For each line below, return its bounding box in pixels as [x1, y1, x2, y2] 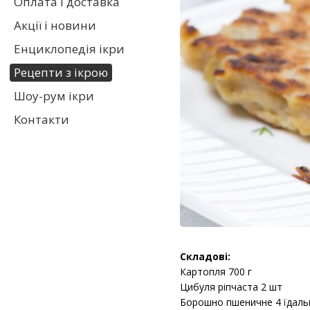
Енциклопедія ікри [14, 41, 125, 57]
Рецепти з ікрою [14, 64, 108, 80]
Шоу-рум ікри [14, 88, 94, 104]
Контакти [14, 111, 69, 127]
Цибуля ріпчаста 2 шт [180, 280, 282, 293]
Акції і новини [14, 17, 96, 33]
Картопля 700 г [180, 264, 252, 278]
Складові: [180, 249, 230, 263]
